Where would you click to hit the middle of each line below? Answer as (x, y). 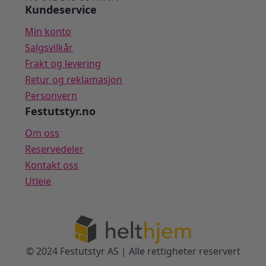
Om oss (42, 133)
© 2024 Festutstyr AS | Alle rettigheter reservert (133, 251)
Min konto (48, 32)
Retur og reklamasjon (74, 80)
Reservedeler (55, 149)
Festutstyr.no (61, 111)
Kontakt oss (52, 165)
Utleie (38, 181)
